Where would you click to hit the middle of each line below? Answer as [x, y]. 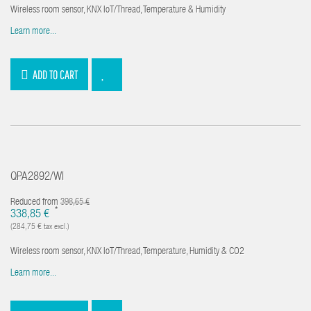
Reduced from [35, 203]
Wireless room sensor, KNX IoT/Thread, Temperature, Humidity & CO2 [127, 252]
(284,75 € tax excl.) [40, 227]
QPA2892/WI [37, 177]
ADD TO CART [55, 75]
